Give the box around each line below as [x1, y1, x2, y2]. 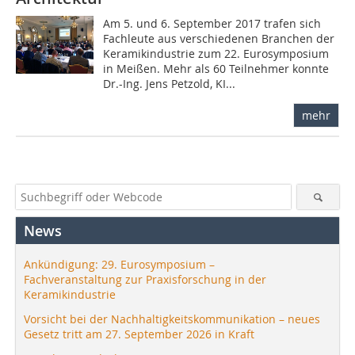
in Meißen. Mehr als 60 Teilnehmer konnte [103, 60, 330, 76]
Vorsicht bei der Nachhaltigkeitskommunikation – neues [24, 311, 320, 326]
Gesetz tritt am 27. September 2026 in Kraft [24, 326, 254, 342]
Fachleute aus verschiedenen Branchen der [103, 30, 335, 46]
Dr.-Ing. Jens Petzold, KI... [103, 75, 236, 91]
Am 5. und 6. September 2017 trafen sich [103, 15, 322, 31]
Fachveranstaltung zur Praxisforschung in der [24, 271, 266, 287]
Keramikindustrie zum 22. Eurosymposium [103, 45, 330, 61]
